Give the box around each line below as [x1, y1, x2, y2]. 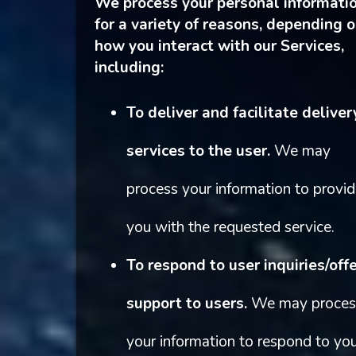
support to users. [126, 293, 247, 315]
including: [94, 57, 164, 79]
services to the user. [126, 141, 270, 162]
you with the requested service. [126, 217, 335, 238]
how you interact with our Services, [94, 36, 344, 57]
